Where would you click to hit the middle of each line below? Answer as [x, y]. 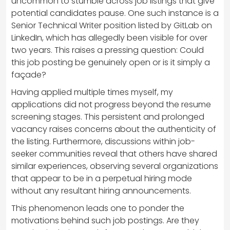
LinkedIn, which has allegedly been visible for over [109, 37]
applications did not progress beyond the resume [111, 104]
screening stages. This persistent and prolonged [108, 117]
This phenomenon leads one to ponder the [98, 208]
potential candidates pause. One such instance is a [115, 13]
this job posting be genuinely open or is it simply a [111, 62]
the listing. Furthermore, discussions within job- [103, 141]
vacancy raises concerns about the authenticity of [114, 129]
